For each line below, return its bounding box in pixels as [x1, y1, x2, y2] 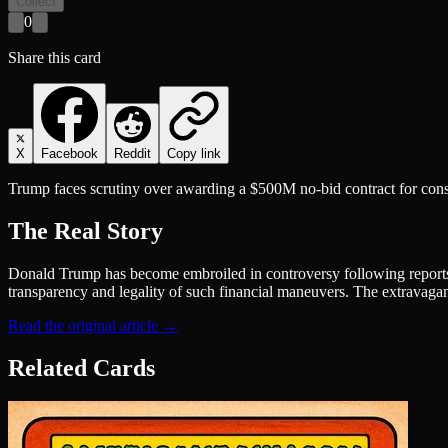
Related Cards [8, 354, 155, 381]
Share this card [8, 48, 101, 66]
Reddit [114, 145, 151, 161]
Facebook [41, 145, 98, 161]
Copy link [167, 145, 221, 161]
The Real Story [8, 217, 163, 244]
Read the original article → [8, 316, 178, 334]
